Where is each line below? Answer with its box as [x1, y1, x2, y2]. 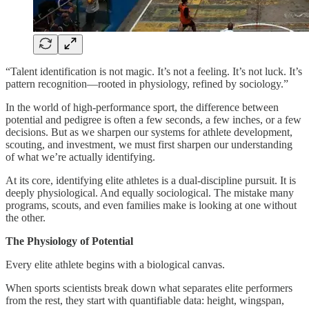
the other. [6, 211, 46, 223]
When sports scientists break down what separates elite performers [6, 281, 292, 294]
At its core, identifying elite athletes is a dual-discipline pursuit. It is [6, 174, 296, 186]
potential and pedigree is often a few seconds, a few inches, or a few [6, 113, 301, 126]
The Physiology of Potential [6, 235, 133, 247]
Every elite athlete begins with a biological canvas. [6, 258, 225, 270]
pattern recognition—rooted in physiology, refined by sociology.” [6, 77, 288, 90]
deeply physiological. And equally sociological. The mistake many [6, 186, 294, 199]
